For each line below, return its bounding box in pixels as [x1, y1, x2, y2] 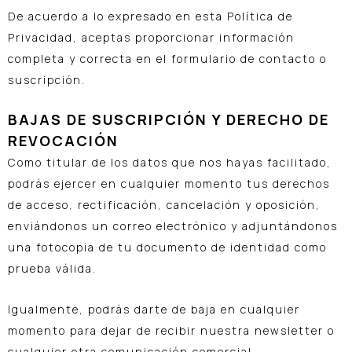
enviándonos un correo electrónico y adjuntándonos [8, 218, 338, 234]
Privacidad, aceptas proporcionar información [8, 29, 295, 45]
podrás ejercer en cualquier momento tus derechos [8, 176, 330, 192]
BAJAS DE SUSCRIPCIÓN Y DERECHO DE [8, 110, 329, 130]
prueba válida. [8, 261, 97, 277]
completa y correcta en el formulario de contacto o [8, 50, 327, 66]
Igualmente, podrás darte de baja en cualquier [8, 301, 300, 317]
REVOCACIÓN [8, 131, 119, 151]
